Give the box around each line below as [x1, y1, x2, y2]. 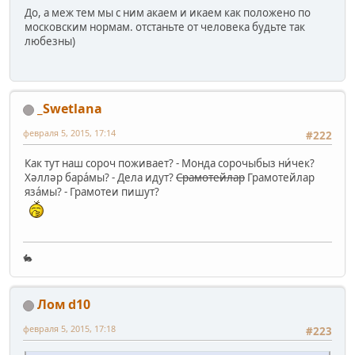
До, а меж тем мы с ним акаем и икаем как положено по [25, 6, 311, 21]
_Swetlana [37, 100, 102, 118]
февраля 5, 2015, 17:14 [23, 127, 116, 139]
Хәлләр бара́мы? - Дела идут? [25, 170, 176, 185]
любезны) [25, 34, 75, 49]
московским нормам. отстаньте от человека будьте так [25, 20, 305, 35]
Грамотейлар [245, 170, 315, 185]
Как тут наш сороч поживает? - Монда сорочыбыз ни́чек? [25, 155, 315, 170]
